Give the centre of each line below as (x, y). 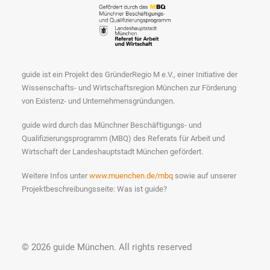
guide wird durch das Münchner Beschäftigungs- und (111, 125)
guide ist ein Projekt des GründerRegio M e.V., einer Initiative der (130, 74)
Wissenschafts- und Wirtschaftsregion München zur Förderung (129, 88)
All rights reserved (155, 247)
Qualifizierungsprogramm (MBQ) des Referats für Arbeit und (123, 138)
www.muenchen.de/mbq (131, 176)
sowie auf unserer (205, 176)
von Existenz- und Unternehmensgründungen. (98, 101)
